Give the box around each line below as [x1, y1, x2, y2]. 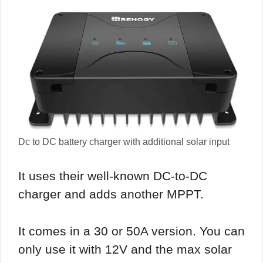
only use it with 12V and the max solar [18, 242, 232, 256]
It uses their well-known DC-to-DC [18, 169, 207, 183]
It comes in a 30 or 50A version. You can [18, 224, 245, 238]
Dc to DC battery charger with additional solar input [18, 136, 230, 147]
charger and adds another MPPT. [18, 187, 204, 201]
